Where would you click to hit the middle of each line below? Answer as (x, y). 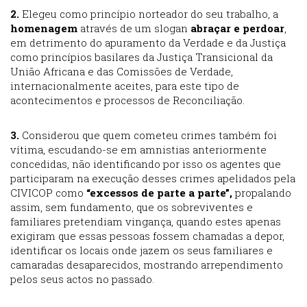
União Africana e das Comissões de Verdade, (122, 72)
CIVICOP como (48, 193)
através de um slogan (135, 28)
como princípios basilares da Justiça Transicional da (142, 57)
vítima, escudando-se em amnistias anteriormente (138, 150)
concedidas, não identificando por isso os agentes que (146, 164)
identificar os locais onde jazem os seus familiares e (142, 250)
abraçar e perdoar (237, 28)
